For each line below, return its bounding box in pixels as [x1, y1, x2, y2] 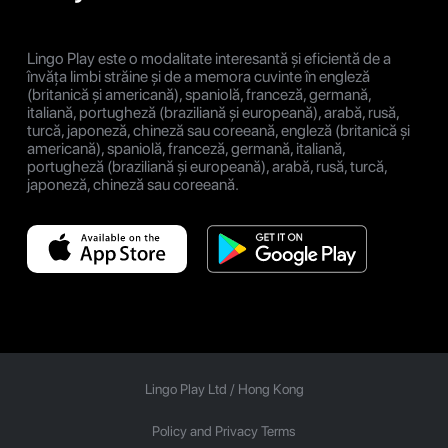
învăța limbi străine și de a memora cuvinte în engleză [27, 67, 370, 87]
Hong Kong [237, 381, 304, 398]
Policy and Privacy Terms [152, 423, 296, 440]
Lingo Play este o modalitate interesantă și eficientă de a [27, 49, 391, 69]
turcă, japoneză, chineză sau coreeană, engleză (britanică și [27, 121, 410, 141]
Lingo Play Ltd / [144, 381, 238, 398]
